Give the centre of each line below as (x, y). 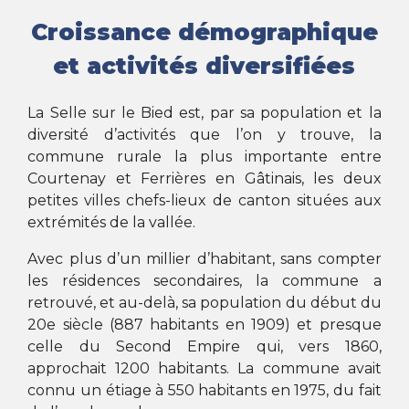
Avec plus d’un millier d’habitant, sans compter (204, 258)
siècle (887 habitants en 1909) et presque (219, 324)
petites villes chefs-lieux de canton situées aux (204, 200)
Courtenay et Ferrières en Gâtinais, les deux (204, 178)
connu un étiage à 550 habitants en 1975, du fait (204, 390)
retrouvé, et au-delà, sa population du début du (204, 302)
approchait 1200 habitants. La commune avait (204, 368)
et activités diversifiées (204, 66)
